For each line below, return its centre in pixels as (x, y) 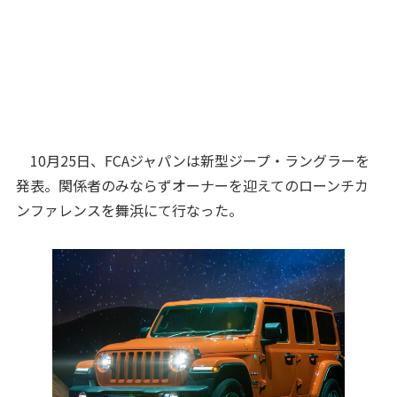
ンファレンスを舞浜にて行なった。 (129, 210)
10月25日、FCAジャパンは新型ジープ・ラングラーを (192, 160)
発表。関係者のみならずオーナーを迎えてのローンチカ (192, 185)
